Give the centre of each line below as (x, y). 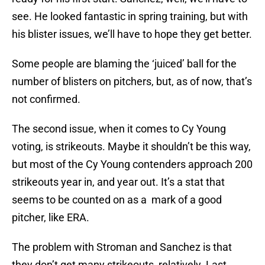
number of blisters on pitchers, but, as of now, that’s (132, 82)
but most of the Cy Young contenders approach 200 (132, 164)
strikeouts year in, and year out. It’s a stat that (118, 182)
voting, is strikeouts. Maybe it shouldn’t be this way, (131, 147)
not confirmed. (46, 99)
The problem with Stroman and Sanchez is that (122, 247)
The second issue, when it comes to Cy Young (119, 129)
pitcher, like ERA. (51, 218)
